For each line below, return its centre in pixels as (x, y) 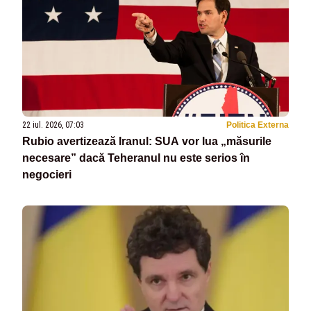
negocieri (47, 175)
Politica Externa (258, 125)
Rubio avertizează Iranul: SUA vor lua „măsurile (147, 142)
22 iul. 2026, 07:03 (53, 125)
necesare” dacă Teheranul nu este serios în (136, 158)
